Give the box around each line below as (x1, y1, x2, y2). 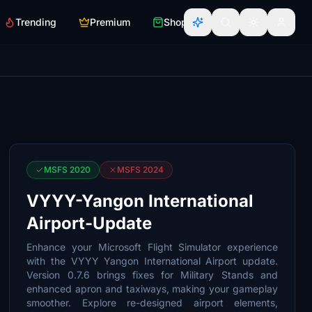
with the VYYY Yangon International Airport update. (26, 255, 278, 267)
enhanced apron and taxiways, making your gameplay (26, 283, 278, 295)
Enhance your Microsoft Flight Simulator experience (26, 241, 278, 253)
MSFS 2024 (117, 164, 164, 175)
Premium (90, 16, 130, 28)
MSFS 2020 (44, 164, 91, 175)
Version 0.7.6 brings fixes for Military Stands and (26, 269, 278, 281)
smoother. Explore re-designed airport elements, (26, 297, 278, 309)
